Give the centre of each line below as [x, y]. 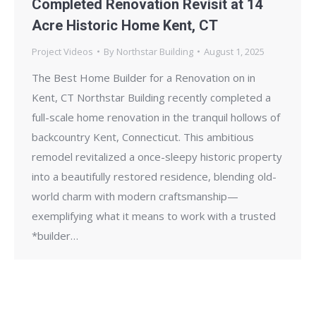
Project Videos [62, 51]
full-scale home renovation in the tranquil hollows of [156, 117]
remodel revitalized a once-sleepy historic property [157, 156]
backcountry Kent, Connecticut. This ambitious [143, 136]
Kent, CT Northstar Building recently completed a [151, 97]
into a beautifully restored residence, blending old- [154, 176]
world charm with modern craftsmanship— [135, 196]
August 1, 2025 [234, 51]
